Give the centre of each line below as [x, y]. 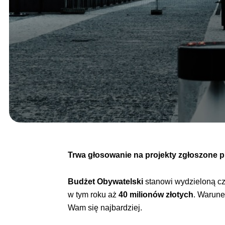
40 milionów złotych [156, 194]
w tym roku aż [93, 194]
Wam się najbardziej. [105, 207]
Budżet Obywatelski [106, 181]
